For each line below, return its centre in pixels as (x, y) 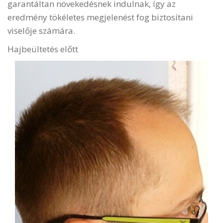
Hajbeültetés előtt (43, 49)
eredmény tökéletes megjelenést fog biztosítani (100, 17)
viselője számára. (41, 30)
